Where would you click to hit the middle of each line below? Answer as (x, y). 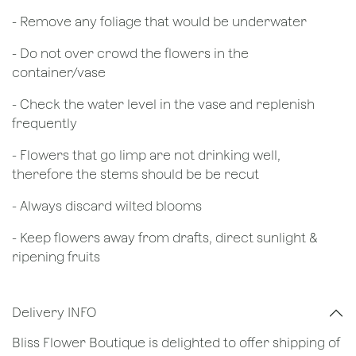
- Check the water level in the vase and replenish (163, 104)
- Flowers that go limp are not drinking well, (146, 155)
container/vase (60, 72)
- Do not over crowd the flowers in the (130, 53)
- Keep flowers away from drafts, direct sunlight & (165, 238)
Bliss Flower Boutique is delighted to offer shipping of (176, 342)
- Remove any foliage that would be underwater (161, 21)
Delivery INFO (54, 313)
